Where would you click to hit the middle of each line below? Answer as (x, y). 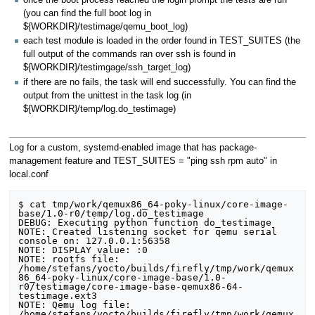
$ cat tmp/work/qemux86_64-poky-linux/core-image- (154, 205)
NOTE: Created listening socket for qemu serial (148, 232)
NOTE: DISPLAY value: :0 (83, 250)
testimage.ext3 (58, 296)
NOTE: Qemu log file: (75, 305)
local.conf (28, 175)
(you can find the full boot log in (87, 14)
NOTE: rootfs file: (69, 259)
